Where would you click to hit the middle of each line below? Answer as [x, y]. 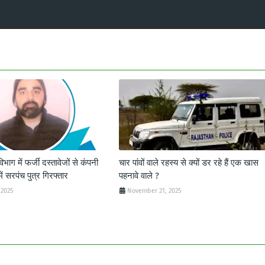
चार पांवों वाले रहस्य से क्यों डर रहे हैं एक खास [188, 162]
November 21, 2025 [154, 190]
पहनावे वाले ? [139, 175]
